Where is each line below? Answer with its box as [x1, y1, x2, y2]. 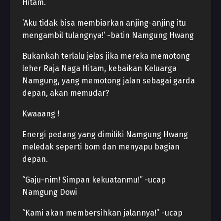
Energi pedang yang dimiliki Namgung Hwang [22, 130, 188, 139]
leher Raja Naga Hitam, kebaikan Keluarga [22, 64, 177, 73]
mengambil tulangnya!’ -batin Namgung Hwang [22, 31, 194, 40]
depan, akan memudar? [22, 88, 109, 98]
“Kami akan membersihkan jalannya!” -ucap [22, 208, 183, 218]
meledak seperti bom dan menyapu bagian [22, 142, 180, 151]
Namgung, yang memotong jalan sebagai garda [22, 76, 195, 85]
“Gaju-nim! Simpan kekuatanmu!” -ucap [22, 175, 166, 184]
